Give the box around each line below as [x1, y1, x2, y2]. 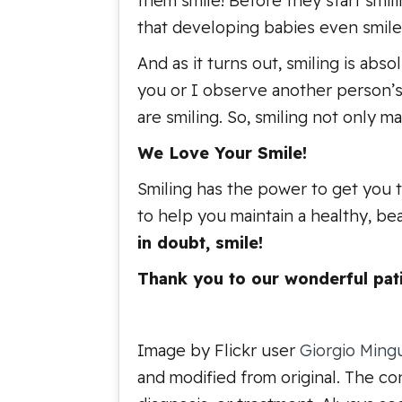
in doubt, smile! [137, 232, 263, 253]
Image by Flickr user [137, 340, 300, 361]
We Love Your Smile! [137, 143, 307, 163]
